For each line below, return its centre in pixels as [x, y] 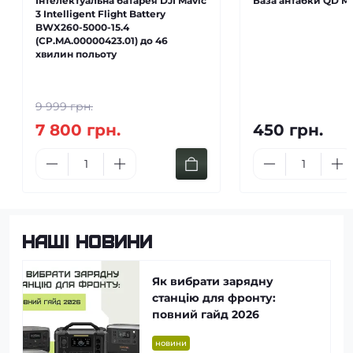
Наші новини [87, 241]
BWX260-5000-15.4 [82, 27]
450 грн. [288, 130]
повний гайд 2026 [193, 314]
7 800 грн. [78, 130]
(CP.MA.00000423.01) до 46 [102, 41]
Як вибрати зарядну [201, 281]
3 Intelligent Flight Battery [100, 14]
